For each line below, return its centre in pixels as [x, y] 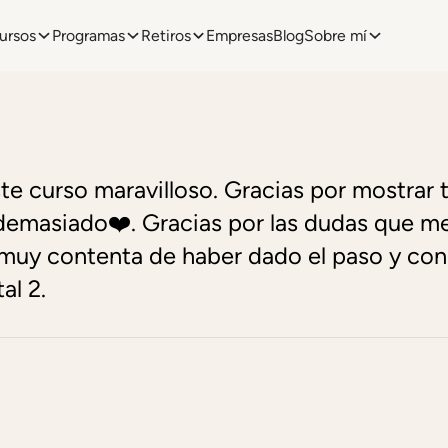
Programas [88, 36]
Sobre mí [336, 36]
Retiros [165, 36]
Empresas [240, 36]
